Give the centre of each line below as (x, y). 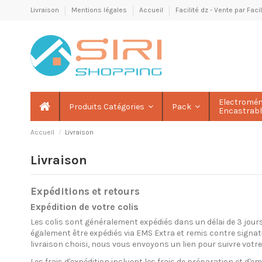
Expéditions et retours (85, 191)
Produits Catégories (108, 106)
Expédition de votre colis (85, 207)
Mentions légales (100, 10)
